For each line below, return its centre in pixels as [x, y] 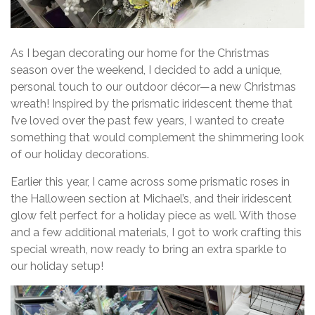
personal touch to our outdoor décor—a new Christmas [153, 86]
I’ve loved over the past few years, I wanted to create [147, 120]
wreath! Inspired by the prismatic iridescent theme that [152, 103]
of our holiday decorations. [80, 154]
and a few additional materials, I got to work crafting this [156, 232]
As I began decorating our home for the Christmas [140, 53]
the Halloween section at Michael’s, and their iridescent [151, 198]
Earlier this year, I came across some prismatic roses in [150, 181]
